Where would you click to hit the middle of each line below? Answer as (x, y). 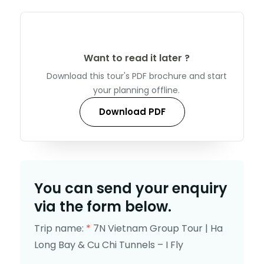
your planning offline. (136, 90)
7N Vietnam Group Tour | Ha (158, 228)
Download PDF (132, 111)
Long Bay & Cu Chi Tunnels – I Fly (109, 245)
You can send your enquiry (131, 188)
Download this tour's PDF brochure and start (136, 76)
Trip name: (60, 228)
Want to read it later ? (136, 58)
